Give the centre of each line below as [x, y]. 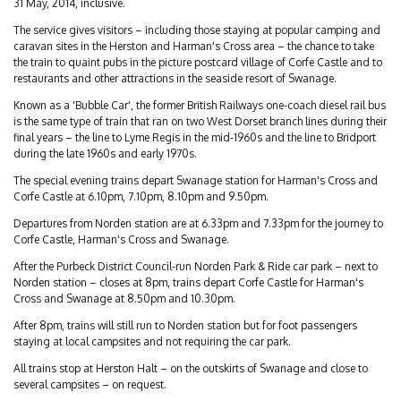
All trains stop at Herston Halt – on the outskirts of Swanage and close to [191, 368]
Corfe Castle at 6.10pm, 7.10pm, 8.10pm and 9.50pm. [141, 196]
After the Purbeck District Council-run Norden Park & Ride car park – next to [196, 266]
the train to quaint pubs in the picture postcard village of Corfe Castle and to [198, 62]
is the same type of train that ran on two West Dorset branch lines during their [200, 121]
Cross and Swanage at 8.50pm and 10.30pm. [124, 299]
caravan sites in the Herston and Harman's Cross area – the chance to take [194, 46]
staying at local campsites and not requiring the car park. [152, 341]
